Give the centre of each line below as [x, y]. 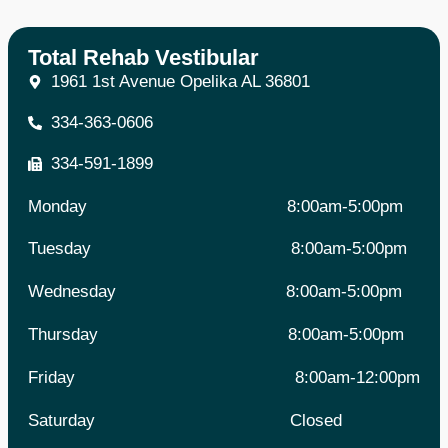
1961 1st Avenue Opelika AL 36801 [180, 81]
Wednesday [157, 292]
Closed [316, 420]
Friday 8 [166, 377]
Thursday [158, 334]
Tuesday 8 [164, 249]
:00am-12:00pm [362, 377]
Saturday [159, 420]
